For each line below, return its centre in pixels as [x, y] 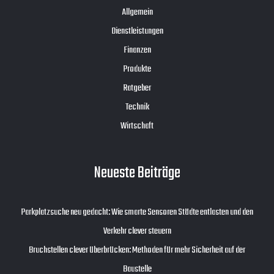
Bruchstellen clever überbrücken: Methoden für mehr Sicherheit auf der [137, 250]
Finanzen [137, 50]
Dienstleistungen [137, 31]
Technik [137, 107]
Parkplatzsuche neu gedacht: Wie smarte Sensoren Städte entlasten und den [137, 213]
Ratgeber [137, 88]
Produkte [137, 69]
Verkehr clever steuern [137, 231]
